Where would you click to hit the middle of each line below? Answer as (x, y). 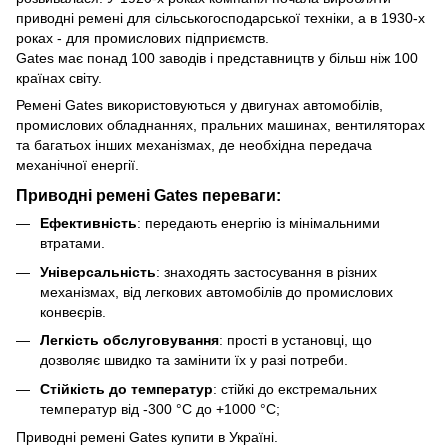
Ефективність (88, 223)
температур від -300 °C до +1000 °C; (160, 408)
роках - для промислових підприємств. (142, 37)
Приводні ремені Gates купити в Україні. (147, 437)
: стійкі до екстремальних (295, 388)
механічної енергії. (77, 164)
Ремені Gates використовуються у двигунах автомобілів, (199, 104)
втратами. (72, 243)
